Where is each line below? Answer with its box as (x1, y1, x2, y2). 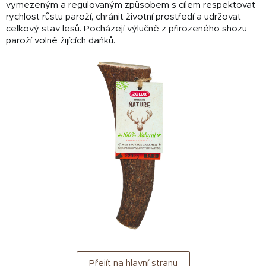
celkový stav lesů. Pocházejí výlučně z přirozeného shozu (6, 24, 247, 33)
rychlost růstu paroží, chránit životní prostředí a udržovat (6, 12, 241, 21)
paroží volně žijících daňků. (6, 36, 115, 45)
